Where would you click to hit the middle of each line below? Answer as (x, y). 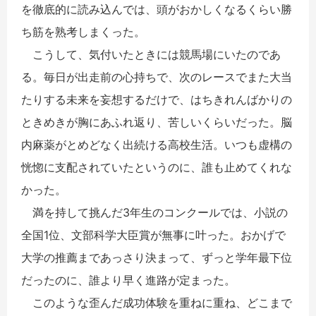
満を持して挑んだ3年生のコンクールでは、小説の (154, 212)
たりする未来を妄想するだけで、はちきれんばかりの (157, 99)
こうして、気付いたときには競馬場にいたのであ (151, 54)
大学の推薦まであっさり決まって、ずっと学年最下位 (157, 257)
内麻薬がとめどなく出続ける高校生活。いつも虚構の (157, 144)
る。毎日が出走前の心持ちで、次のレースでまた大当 (157, 77)
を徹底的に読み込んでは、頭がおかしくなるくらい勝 (157, 9)
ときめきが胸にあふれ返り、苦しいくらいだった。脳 (157, 122)
